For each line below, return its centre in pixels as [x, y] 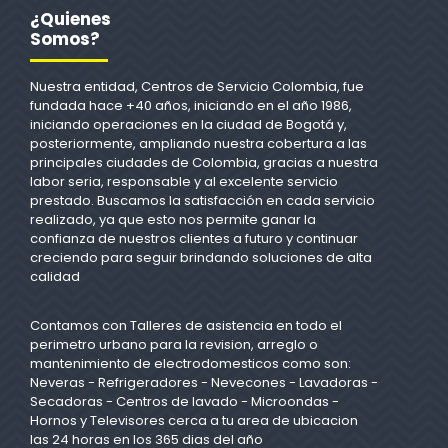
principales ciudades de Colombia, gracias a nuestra [204, 163]
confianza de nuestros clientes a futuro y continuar [194, 239]
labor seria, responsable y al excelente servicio [184, 182]
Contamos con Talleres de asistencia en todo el [186, 326]
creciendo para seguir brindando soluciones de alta [201, 258]
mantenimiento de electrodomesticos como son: [190, 364]
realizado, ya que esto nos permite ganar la [173, 220]
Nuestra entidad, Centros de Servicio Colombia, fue [197, 87]
